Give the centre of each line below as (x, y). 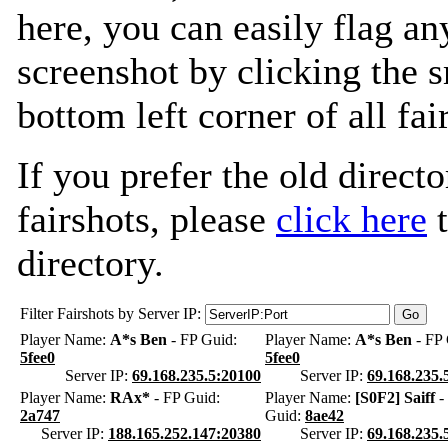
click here (351, 219)
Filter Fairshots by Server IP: (110, 313)
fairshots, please (146, 219)
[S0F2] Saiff (395, 397)
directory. (90, 263)
